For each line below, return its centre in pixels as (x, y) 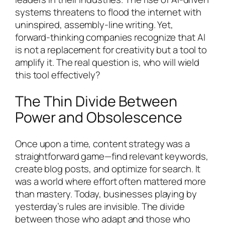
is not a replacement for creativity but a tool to (111, 50)
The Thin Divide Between (96, 101)
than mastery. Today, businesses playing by (106, 194)
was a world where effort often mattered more (110, 181)
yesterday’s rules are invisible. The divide (100, 206)
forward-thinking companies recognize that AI (110, 37)
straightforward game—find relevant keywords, (112, 156)
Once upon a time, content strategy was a (102, 143)
